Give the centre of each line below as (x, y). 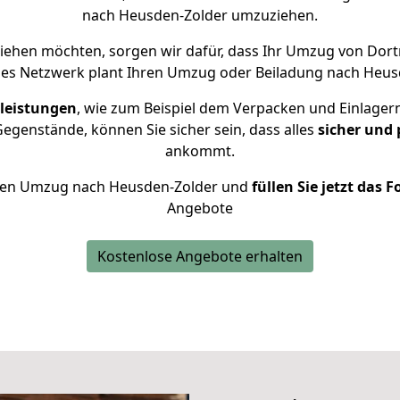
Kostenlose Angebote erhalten (200, 256)
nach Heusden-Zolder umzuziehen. (200, 15)
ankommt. (200, 151)
